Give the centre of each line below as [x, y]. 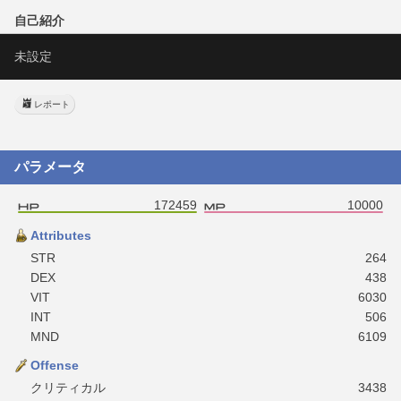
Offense [55, 365]
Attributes [61, 235]
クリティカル [68, 387]
